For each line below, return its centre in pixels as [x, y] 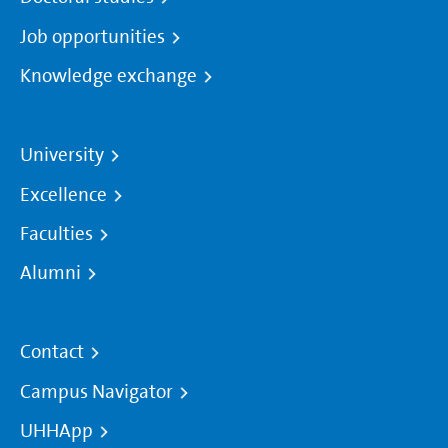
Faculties [56, 233]
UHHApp [56, 430]
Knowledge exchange [108, 75]
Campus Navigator [96, 391]
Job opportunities [92, 36]
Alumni [50, 273]
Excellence [63, 194]
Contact [52, 352]
